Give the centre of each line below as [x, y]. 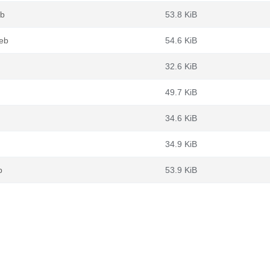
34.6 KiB [181, 118]
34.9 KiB [181, 144]
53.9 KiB [181, 170]
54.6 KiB [181, 40]
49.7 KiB [181, 92]
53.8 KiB [181, 14]
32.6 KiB [181, 66]
